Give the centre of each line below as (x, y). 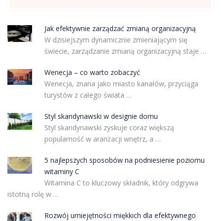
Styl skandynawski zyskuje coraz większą (109, 128)
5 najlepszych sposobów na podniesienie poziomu (124, 160)
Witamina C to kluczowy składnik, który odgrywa (121, 183)
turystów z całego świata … (88, 95)
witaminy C (62, 172)
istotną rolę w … (33, 194)
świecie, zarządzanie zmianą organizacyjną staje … (125, 51)
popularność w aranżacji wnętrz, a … (102, 139)
